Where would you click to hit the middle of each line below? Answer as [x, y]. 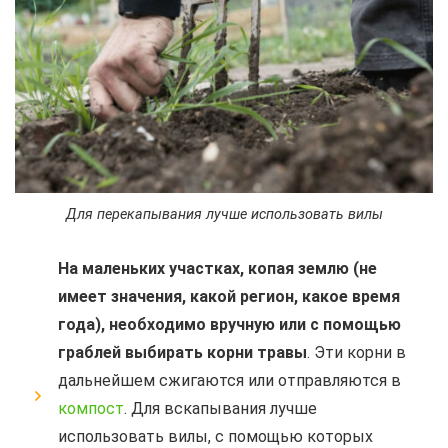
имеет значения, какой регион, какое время [229, 297]
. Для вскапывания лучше [220, 409]
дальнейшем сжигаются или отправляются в [229, 381]
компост [91, 409]
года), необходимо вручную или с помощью [229, 325]
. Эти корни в [356, 353]
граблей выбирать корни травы [182, 353]
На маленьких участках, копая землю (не [217, 269]
